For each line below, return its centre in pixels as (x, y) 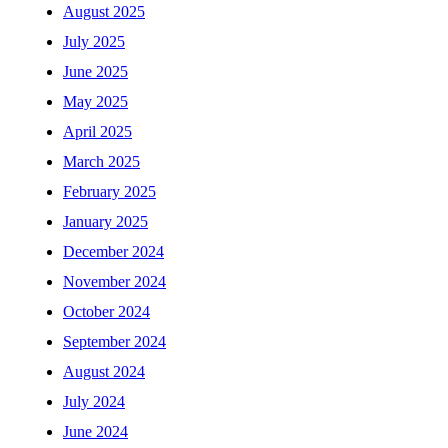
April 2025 (97, 132)
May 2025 (95, 102)
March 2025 (101, 162)
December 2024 (113, 252)
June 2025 (95, 72)
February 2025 (109, 192)
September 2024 (114, 342)
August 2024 (104, 372)
